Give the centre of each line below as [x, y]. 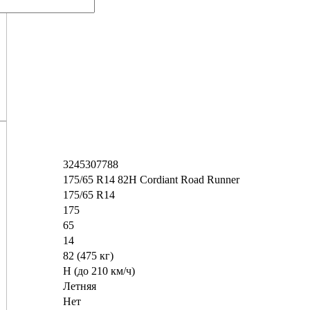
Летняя [80, 286]
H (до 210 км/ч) [99, 271]
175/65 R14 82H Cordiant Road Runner [151, 179]
